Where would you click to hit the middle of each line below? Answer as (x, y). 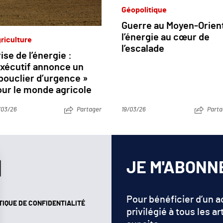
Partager (89, 110)
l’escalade (143, 49)
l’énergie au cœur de (166, 37)
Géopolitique (144, 10)
